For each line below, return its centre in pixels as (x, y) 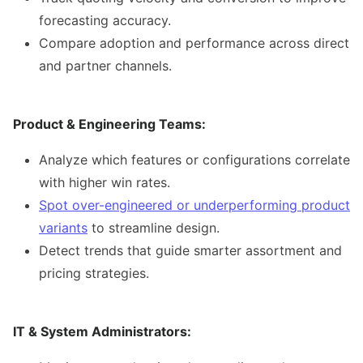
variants (63, 228)
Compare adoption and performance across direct (194, 43)
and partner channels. (105, 66)
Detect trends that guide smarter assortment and (190, 251)
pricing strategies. (94, 273)
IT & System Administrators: (102, 332)
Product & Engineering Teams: (109, 124)
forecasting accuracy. (105, 21)
